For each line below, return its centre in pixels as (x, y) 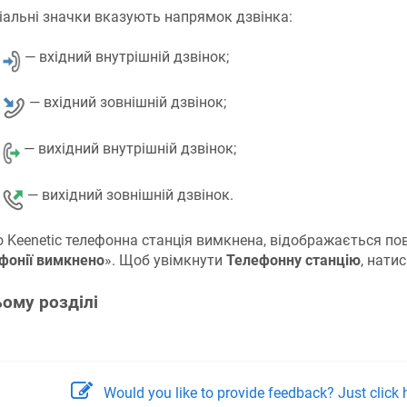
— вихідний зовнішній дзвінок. (128, 194)
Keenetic (34, 241)
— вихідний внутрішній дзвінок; (129, 149)
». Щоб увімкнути (165, 261)
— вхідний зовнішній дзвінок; (125, 103)
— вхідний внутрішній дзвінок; (125, 56)
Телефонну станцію (293, 261)
